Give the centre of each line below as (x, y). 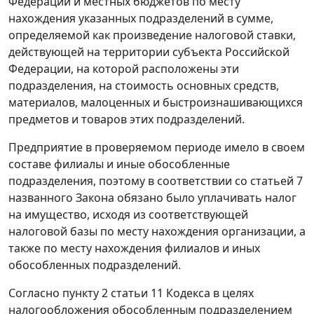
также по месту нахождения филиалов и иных (134, 248)
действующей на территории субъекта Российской (149, 52)
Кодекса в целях (209, 293)
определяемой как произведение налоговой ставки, (152, 35)
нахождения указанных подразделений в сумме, (141, 19)
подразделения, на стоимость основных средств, (144, 86)
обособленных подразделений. (95, 265)
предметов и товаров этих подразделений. (127, 120)
